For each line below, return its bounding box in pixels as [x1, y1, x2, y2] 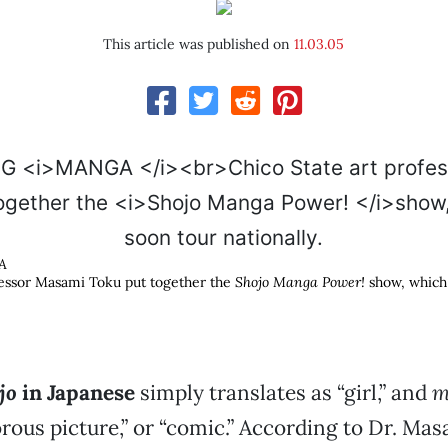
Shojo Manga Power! [234, 273, 369, 291]
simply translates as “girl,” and [134, 379, 432, 406]
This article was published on [103, 35, 295, 53]
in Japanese [16, 379, 135, 406]
